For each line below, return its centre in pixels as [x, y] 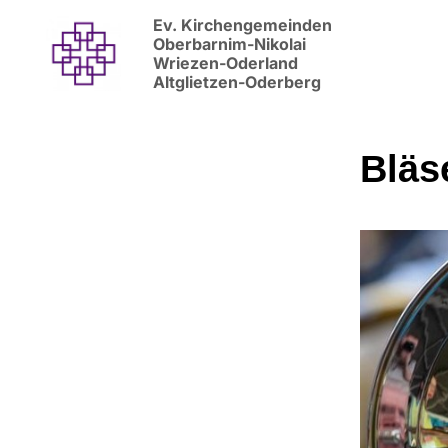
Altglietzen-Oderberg [236, 82]
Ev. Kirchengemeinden [242, 25]
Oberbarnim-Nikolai [231, 44]
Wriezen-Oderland [227, 63]
